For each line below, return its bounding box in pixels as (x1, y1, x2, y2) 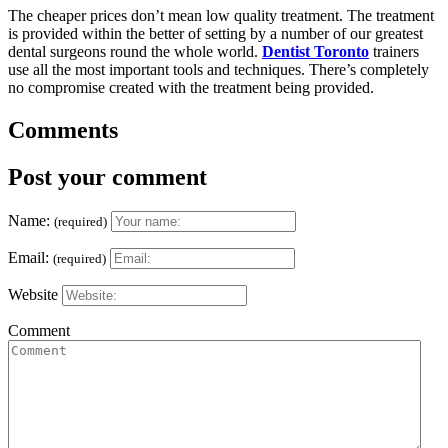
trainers (369, 42, 419, 60)
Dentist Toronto (262, 42, 369, 60)
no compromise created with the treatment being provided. (8, 78, 374, 96)
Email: (8, 248, 53, 266)
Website (8, 285, 58, 303)
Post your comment (8, 163, 207, 190)
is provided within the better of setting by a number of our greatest (8, 24, 423, 42)
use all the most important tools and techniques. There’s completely (8, 60, 429, 78)
